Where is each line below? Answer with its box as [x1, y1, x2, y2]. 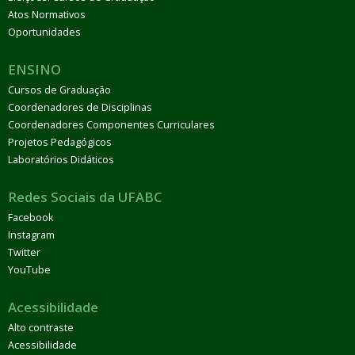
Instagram [8, 227, 55, 242]
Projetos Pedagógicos [8, 135, 112, 149]
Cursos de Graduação [8, 82, 111, 97]
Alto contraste [8, 320, 74, 334]
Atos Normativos [8, 7, 86, 21]
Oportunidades [8, 25, 81, 39]
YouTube [8, 262, 51, 277]
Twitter [8, 245, 40, 259]
